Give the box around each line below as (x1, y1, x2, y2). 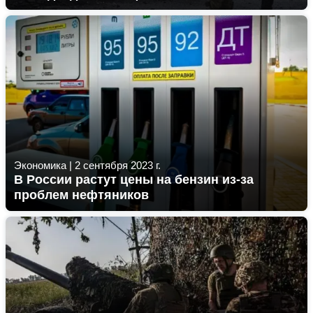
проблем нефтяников (14, 188, 149, 202)
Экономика (14, 159, 66, 171)
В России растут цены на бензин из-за (14, 173, 254, 187)
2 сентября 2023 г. (75, 159, 161, 171)
